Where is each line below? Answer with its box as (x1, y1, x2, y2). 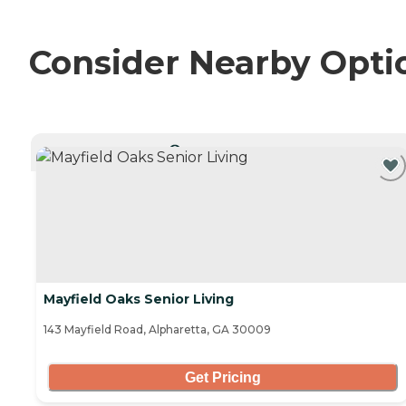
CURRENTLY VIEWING (180, 143, 277, 154)
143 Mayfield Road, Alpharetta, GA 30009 (43, 323, 271, 337)
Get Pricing (184, 369, 261, 385)
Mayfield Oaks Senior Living (43, 291, 234, 308)
